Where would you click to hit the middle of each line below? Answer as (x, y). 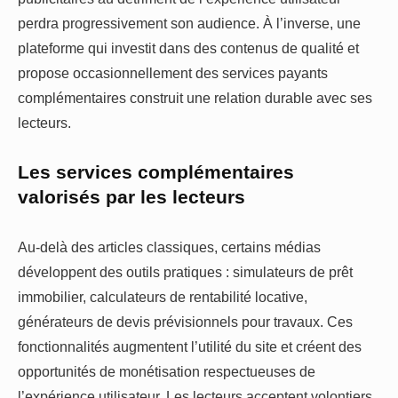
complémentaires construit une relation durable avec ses (195, 97)
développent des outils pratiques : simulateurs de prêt (185, 272)
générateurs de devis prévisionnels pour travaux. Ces (185, 322)
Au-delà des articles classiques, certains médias (169, 247)
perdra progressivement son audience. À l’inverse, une (189, 23)
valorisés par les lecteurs (131, 198)
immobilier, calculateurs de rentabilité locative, (163, 297)
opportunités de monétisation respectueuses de (167, 372)
